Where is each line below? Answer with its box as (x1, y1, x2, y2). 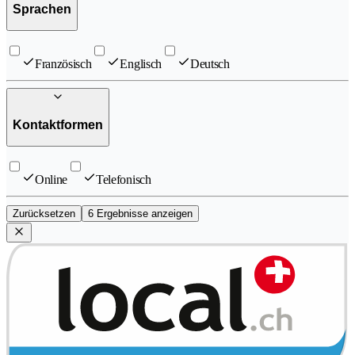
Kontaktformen (13, 117, 103, 132)
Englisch (120, 57, 162, 71)
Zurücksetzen (13, 208, 75, 220)
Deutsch (189, 57, 230, 71)
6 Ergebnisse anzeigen (88, 208, 193, 220)
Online (35, 173, 68, 187)
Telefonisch (96, 173, 151, 187)
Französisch (35, 57, 92, 71)
